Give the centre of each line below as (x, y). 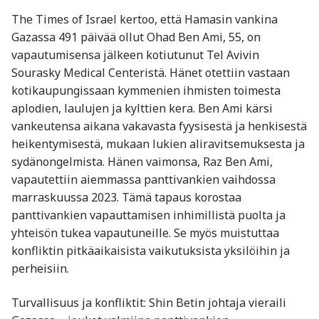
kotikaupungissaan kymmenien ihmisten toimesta (146, 91)
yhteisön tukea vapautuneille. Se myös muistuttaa (145, 233)
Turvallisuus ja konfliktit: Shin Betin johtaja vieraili (149, 303)
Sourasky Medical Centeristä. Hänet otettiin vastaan (151, 73)
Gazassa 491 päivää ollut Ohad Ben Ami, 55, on (136, 37)
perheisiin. (40, 269)
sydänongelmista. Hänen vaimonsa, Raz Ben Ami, (142, 162)
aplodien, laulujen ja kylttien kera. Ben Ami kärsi (142, 109)
